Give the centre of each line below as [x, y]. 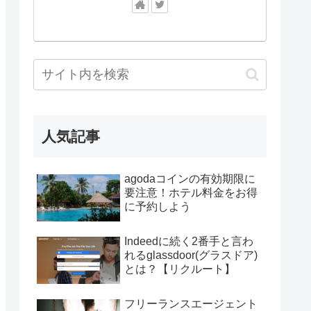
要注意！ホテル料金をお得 [191, 193]
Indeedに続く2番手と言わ [189, 242]
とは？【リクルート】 [180, 269]
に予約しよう [158, 207]
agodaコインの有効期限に [190, 179]
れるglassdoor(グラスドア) [191, 255]
